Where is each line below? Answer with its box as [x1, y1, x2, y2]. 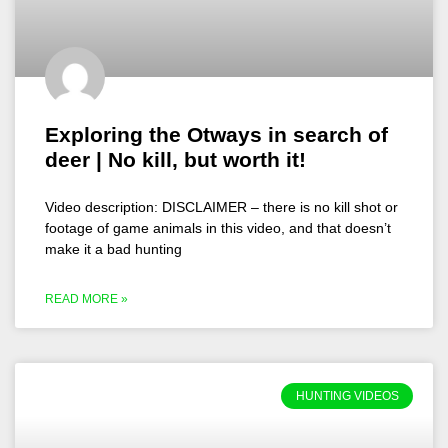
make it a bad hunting [45, 241, 182, 257]
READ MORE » [45, 292, 128, 306]
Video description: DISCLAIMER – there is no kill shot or [45, 199, 398, 215]
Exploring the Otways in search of [45, 123, 388, 146]
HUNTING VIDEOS [295, 389, 399, 404]
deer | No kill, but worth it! [45, 148, 306, 171]
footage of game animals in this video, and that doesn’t [45, 220, 391, 236]
